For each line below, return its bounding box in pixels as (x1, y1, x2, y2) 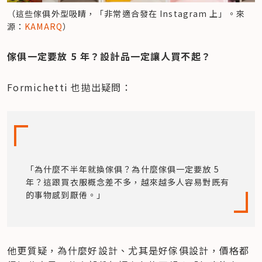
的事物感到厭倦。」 (26, 188, 106, 201)
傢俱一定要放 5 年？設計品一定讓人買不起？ (7, 49, 212, 63)
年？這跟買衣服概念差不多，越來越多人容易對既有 (26, 175, 229, 188)
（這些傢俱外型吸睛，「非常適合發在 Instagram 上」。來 (7, 7, 245, 19)
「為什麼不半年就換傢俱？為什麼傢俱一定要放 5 (26, 163, 219, 175)
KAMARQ (25, 20, 63, 32)
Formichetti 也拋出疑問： (7, 80, 132, 94)
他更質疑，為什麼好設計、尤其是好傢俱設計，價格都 (7, 243, 250, 257)
